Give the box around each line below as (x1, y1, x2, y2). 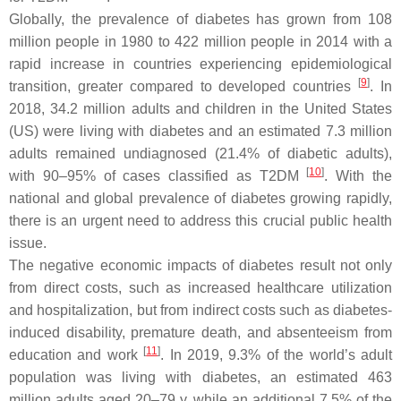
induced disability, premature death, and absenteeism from (9, 325, 392, 340)
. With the (324, 168, 393, 183)
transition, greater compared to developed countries (9, 79, 359, 94)
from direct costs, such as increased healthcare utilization (9, 280, 392, 295)
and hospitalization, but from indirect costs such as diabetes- (9, 303, 392, 318)
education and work (9, 347, 144, 363)
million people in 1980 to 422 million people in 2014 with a (9, 34, 392, 49)
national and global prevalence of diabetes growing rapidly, (9, 191, 392, 206)
